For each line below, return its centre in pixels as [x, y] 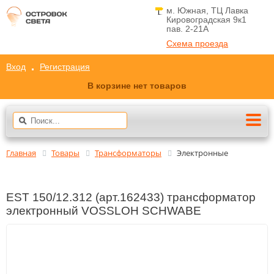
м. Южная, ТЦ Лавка [207, 10]
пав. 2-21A [187, 29]
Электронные [202, 153]
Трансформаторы [128, 153]
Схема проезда [197, 43]
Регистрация [65, 67]
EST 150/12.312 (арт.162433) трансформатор [131, 198]
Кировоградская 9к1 [206, 20]
